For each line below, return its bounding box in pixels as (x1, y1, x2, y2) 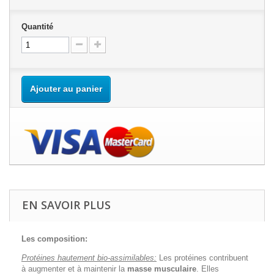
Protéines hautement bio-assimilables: (21, 253, 157, 262)
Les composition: (21, 234, 87, 243)
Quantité (21, 22, 53, 31)
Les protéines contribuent (159, 253, 248, 262)
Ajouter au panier (30, 84, 102, 94)
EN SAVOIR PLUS (22, 198, 111, 212)
